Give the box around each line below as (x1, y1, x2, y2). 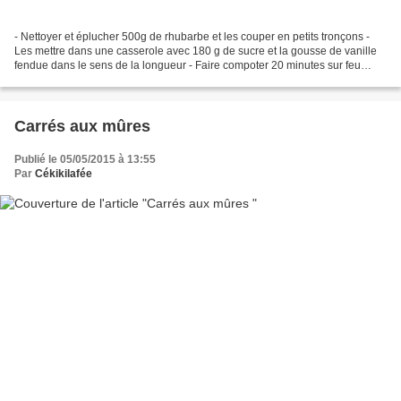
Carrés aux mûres (14, 117, 150, 136)
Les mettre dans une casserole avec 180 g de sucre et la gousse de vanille (14, 45, 377, 58)
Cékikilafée (35, 167, 92, 181)
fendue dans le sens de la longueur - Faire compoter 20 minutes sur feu (14, 59, 361, 73)
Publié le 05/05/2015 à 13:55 (14, 153, 156, 166)
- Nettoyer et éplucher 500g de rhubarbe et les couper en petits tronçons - (14, 30, 370, 44)
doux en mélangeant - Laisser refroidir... (14, 73, 207, 87)
